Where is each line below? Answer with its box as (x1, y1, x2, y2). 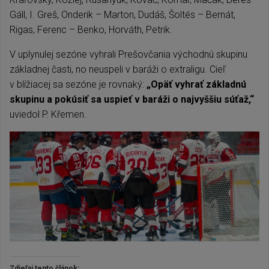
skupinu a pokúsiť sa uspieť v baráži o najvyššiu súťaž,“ (10, 94, 254, 105)
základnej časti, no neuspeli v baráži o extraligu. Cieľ (10, 64, 226, 75)
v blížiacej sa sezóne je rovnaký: (10, 79, 147, 90)
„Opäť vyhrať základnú (147, 79, 246, 90)
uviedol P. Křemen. (10, 109, 86, 120)
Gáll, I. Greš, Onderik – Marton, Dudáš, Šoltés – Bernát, (10, 9, 235, 20)
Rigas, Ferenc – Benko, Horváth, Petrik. (10, 24, 172, 35)
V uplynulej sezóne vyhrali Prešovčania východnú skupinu (10, 49, 247, 60)
